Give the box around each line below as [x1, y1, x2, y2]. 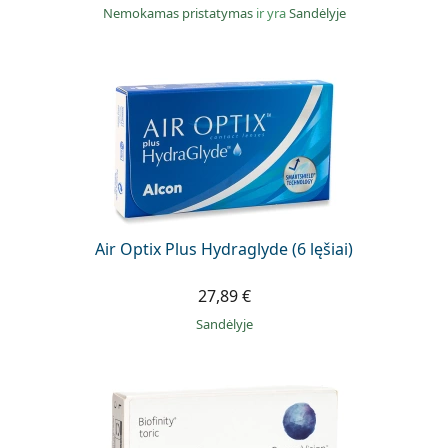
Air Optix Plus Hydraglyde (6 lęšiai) [95, 237, 353, 260]
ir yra [255, 3, 286, 22]
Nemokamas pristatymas [102, 3, 256, 22]
